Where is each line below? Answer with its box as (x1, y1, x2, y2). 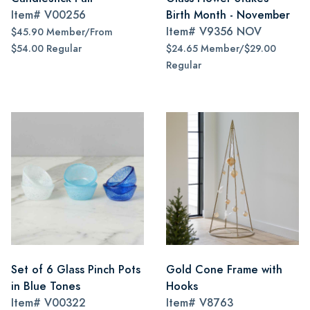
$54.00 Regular (11, 42, 82, 55)
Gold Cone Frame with (166, 262, 282, 277)
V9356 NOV (199, 24, 262, 39)
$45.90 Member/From (11, 26, 113, 39)
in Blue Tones (11, 278, 80, 294)
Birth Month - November (166, 7, 290, 23)
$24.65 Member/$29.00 (166, 42, 276, 55)
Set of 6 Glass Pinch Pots (11, 262, 140, 277)
